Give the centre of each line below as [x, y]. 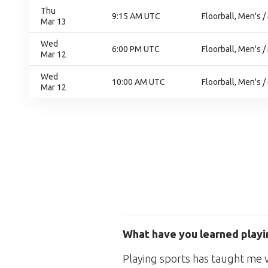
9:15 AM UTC [136, 16]
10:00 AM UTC [138, 82]
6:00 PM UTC [136, 49]
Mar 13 [54, 22]
